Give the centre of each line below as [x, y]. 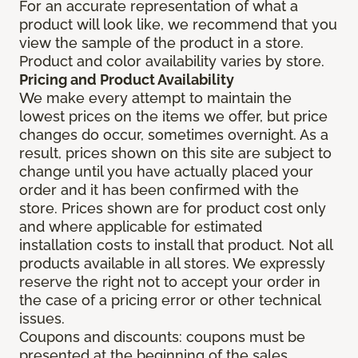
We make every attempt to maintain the [155, 98]
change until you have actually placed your [166, 172]
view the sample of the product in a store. [161, 43]
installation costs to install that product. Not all [176, 245]
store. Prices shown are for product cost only [173, 209]
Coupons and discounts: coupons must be [162, 337]
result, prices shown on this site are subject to [175, 153]
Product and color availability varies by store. [172, 62]
